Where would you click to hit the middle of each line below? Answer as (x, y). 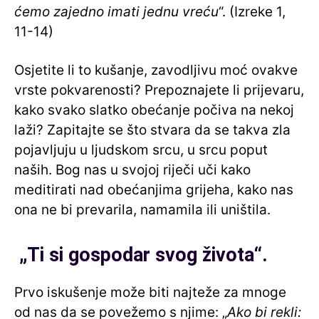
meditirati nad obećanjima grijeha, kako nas (154, 190)
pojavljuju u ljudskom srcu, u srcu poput (141, 150)
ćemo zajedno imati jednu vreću (116, 12)
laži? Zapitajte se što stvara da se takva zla (152, 130)
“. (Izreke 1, (252, 12)
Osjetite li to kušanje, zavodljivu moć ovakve (156, 70)
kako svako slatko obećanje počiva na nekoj (154, 110)
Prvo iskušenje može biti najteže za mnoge (150, 293)
